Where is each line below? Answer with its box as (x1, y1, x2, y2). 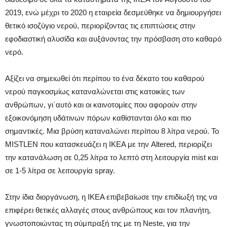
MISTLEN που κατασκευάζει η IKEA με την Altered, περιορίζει (5, 139, 212, 148)
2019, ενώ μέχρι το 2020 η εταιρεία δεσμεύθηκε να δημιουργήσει (5, 8, 221, 17)
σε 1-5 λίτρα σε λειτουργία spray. (5, 166, 115, 175)
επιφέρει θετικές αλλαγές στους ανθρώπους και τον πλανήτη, (5, 205, 211, 214)
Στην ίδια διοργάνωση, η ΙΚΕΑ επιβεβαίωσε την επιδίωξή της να (5, 192, 217, 201)
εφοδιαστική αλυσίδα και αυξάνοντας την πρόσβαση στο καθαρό (5, 34, 221, 43)
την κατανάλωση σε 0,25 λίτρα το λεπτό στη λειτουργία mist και (5, 153, 218, 162)
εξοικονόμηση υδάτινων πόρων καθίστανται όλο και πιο (5, 113, 191, 122)
